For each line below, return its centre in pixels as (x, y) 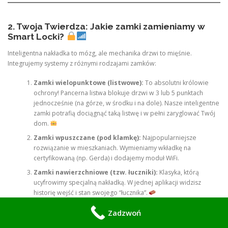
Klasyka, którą (178, 173)
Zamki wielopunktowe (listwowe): (88, 83)
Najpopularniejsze (168, 138)
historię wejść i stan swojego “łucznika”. (91, 193)
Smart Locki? (36, 36)
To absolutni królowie (176, 83)
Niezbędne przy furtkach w (142, 207)
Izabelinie (199, 207)
